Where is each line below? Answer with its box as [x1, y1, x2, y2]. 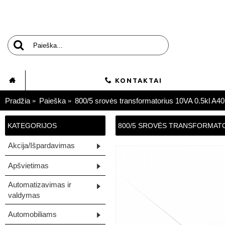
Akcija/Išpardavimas [8, 141, 75, 150]
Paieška [39, 96, 66, 105]
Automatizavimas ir [8, 180, 71, 189]
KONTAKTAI [115, 77, 162, 84]
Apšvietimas [8, 161, 49, 170]
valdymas [8, 191, 40, 199]
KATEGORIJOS [8, 122, 57, 130]
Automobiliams [8, 210, 57, 218]
